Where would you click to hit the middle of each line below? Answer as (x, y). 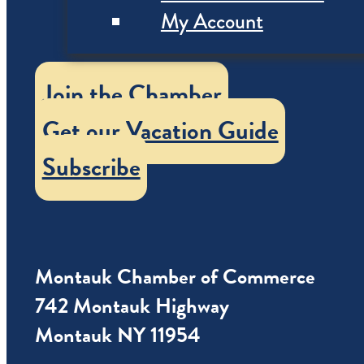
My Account (212, 22)
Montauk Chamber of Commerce (175, 276)
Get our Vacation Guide (160, 131)
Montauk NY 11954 (117, 335)
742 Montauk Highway (132, 305)
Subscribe (91, 168)
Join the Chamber (132, 95)
